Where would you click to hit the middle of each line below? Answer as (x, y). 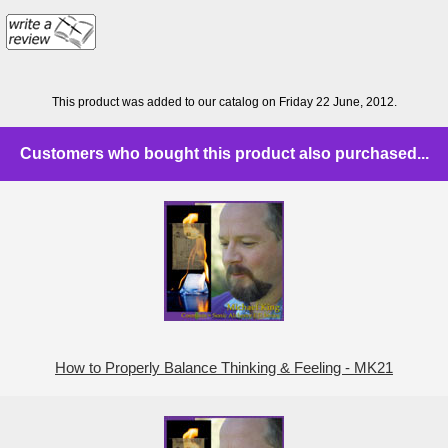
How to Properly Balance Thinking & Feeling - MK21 (224, 368)
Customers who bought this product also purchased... (224, 154)
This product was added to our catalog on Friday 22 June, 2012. (224, 101)
